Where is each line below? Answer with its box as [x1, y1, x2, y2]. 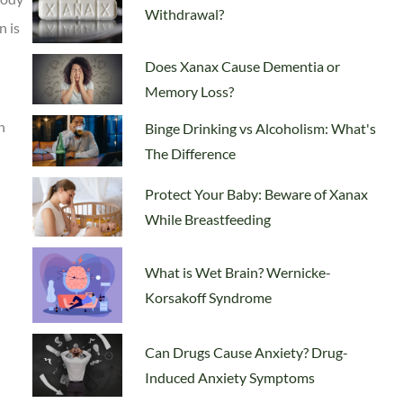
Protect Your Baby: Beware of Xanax [145, 185, 368, 202]
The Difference [145, 144, 236, 162]
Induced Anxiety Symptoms [145, 368, 315, 386]
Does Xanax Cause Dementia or [145, 58, 340, 76]
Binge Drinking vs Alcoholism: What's [145, 119, 376, 137]
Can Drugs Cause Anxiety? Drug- [145, 343, 348, 361]
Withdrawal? [145, 5, 224, 23]
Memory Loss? [145, 83, 234, 101]
